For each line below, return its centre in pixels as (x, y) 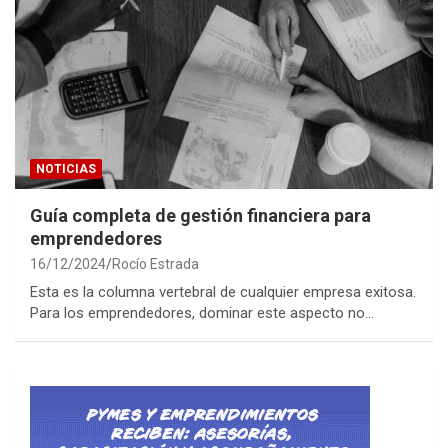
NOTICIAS (66, 168)
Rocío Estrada (155, 263)
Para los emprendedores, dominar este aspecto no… (202, 312)
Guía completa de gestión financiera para (200, 215)
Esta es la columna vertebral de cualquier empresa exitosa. (223, 291)
